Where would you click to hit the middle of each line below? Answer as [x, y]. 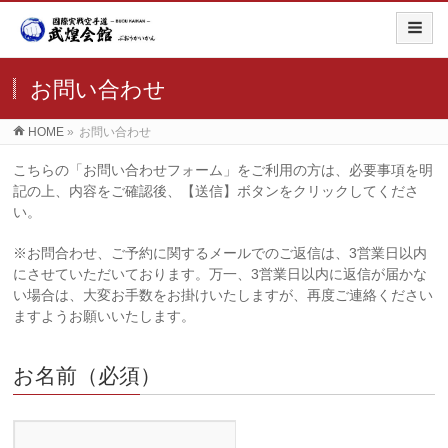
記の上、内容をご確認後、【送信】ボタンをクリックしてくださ [216, 191]
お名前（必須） [87, 375]
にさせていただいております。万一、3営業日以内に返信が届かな [220, 274]
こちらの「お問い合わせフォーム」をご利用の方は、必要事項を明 [223, 170]
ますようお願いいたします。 [104, 316]
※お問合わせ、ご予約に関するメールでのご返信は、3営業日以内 [220, 253]
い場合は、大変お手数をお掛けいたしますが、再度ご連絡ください [223, 295]
